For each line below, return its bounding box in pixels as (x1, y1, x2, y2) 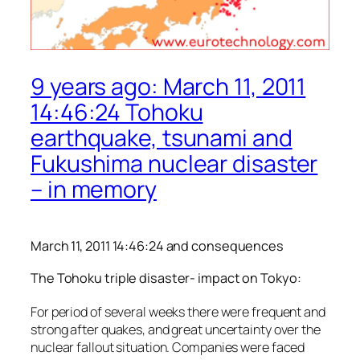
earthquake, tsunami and (31, 122, 292, 154)
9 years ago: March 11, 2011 (31, 71, 306, 103)
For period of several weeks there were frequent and (31, 302, 325, 321)
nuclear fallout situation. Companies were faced (31, 337, 305, 356)
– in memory (31, 174, 157, 206)
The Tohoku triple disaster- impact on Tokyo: (31, 268, 301, 287)
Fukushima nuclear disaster (31, 148, 318, 180)
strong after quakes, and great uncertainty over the (31, 320, 321, 338)
